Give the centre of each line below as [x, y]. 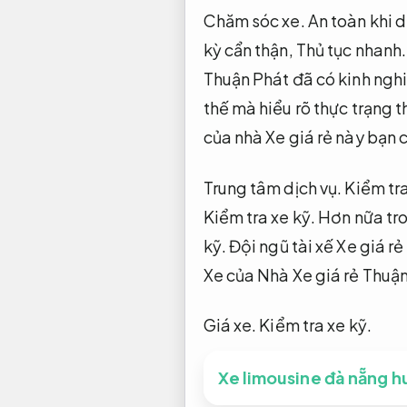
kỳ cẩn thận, [249, 50]
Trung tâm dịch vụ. [273, 187]
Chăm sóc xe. [254, 21]
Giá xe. [230, 324]
